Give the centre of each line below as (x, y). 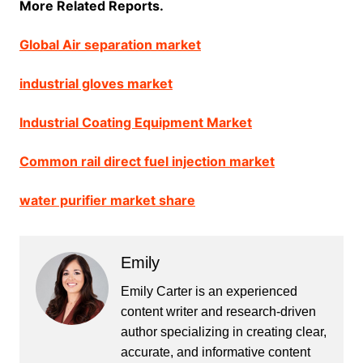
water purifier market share (107, 200)
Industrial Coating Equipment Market (135, 122)
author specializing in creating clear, (223, 332)
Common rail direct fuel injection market (147, 161)
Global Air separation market (110, 45)
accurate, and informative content (215, 352)
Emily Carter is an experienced (209, 291)
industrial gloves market (96, 83)
